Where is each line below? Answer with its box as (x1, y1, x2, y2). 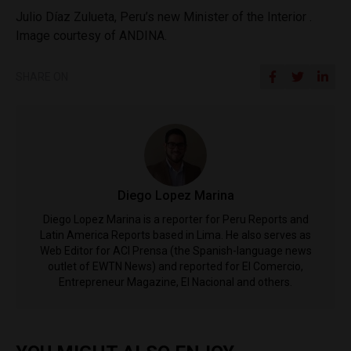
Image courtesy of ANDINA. (16, 28, 167, 43)
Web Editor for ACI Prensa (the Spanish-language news (39, 244, 312, 257)
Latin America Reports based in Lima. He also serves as (40, 229, 311, 241)
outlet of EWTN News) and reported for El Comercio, (48, 260, 303, 273)
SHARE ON (16, 71, 68, 83)
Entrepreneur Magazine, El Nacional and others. (59, 276, 292, 288)
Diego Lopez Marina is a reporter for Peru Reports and (42, 213, 309, 226)
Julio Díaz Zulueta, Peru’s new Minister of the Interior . (16, 9, 312, 24)
